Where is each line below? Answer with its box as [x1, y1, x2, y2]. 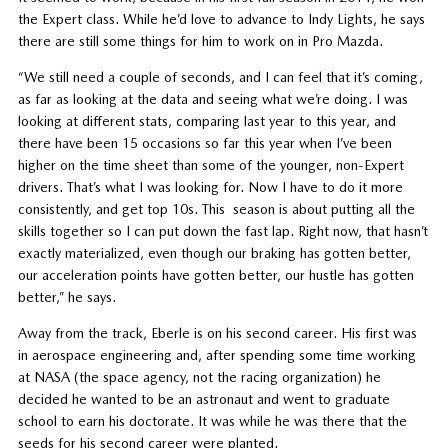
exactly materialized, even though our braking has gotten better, [17, 244, 411, 261]
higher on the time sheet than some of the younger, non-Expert [17, 156, 404, 173]
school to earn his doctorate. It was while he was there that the [17, 412, 407, 429]
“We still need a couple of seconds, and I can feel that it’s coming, [17, 68, 423, 85]
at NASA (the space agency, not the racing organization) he [17, 368, 381, 385]
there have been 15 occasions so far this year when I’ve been [17, 134, 392, 151]
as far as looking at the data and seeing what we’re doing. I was [17, 90, 408, 107]
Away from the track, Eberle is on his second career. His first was [17, 324, 417, 341]
